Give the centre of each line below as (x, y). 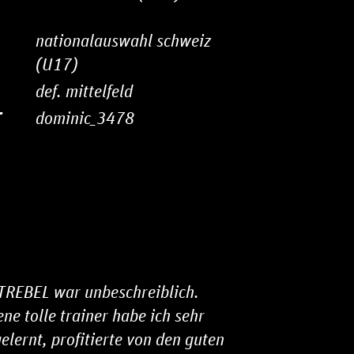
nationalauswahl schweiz (123, 41)
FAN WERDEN (57, 224)
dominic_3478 (85, 118)
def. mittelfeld (84, 91)
